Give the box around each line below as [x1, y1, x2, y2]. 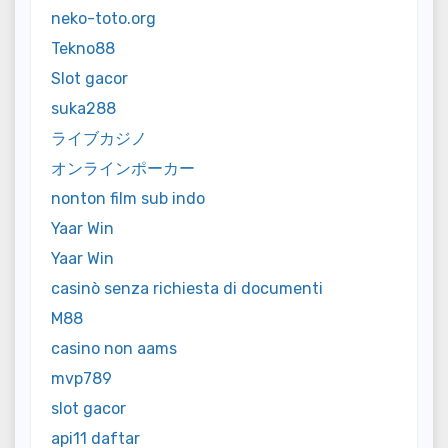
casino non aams [51, 339, 177, 359]
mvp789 [51, 369, 112, 389]
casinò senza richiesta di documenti [51, 279, 323, 299]
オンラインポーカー [51, 159, 195, 179]
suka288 [51, 99, 116, 119]
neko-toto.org [51, 9, 156, 29]
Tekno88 [51, 39, 115, 59]
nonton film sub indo [51, 189, 205, 209]
